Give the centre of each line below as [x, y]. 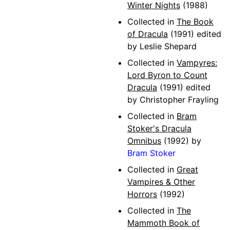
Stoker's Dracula [159, 128]
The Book [195, 22]
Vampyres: [197, 63]
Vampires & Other [161, 182]
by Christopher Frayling [173, 100]
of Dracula [148, 34]
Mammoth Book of [164, 223]
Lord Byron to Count [167, 75]
